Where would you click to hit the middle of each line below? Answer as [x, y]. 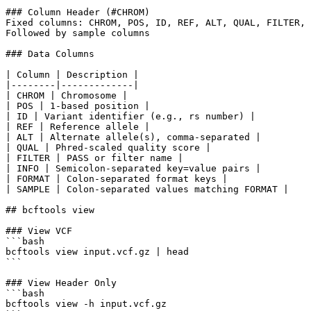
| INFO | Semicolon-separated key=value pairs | [133, 168]
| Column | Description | [72, 74]
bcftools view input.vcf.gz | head [97, 251]
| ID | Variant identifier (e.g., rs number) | [131, 116]
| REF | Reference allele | [78, 126]
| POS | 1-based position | [78, 106]
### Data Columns [50, 53]
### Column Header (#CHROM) [78, 12]
